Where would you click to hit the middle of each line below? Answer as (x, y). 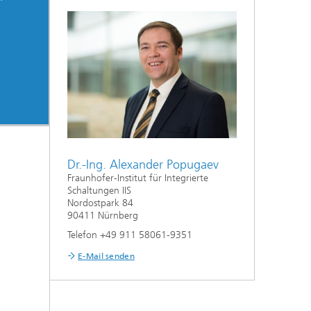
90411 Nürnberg (103, 216)
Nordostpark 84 (100, 203)
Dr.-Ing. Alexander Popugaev (143, 165)
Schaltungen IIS (99, 191)
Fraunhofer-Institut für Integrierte (138, 178)
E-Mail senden (106, 256)
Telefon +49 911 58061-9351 (130, 235)
